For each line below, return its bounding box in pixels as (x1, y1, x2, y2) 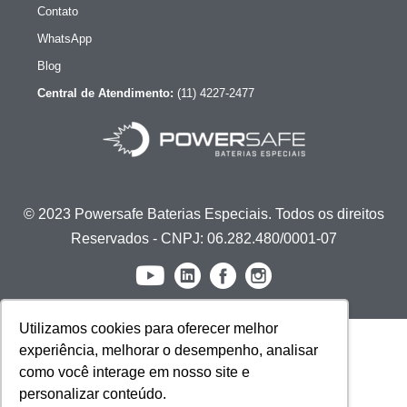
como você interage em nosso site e (19, 364, 251, 381)
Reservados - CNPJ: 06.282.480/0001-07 (70, 230, 337, 246)
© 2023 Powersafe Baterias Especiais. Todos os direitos (23, 205, 384, 222)
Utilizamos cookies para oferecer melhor (19, 321, 279, 337)
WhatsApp (37, 31, 92, 45)
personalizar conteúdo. (19, 386, 167, 402)
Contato (37, 4, 78, 18)
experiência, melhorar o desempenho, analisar (19, 342, 319, 359)
